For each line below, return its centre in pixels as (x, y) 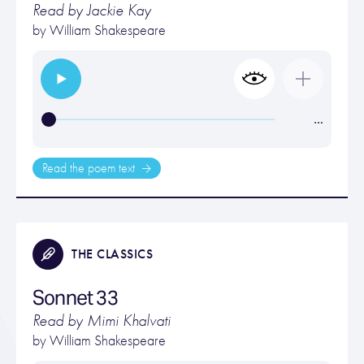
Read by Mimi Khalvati (102, 321)
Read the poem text (90, 168)
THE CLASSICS (112, 254)
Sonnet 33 (75, 298)
